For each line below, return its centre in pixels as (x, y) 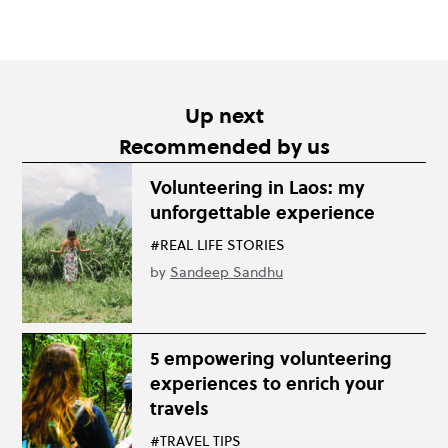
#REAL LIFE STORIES (217, 244)
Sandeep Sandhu (226, 271)
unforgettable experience (262, 212)
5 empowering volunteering (271, 358)
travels (179, 408)
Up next (224, 115)
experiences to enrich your (267, 383)
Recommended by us (224, 146)
